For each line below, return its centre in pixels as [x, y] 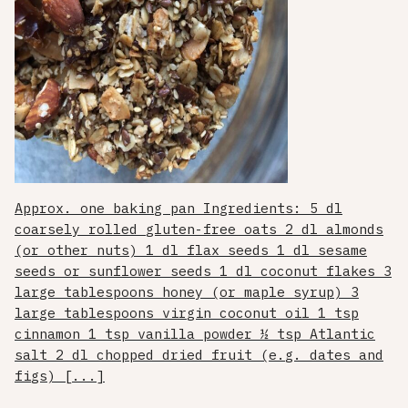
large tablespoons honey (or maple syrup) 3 [187, 292]
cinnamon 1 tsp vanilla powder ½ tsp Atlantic [195, 334]
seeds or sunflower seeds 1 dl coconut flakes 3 [203, 271]
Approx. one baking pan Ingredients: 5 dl [178, 209]
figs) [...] [60, 376]
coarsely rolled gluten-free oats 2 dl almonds [199, 229]
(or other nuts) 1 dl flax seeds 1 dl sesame [191, 250]
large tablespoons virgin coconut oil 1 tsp [187, 313]
